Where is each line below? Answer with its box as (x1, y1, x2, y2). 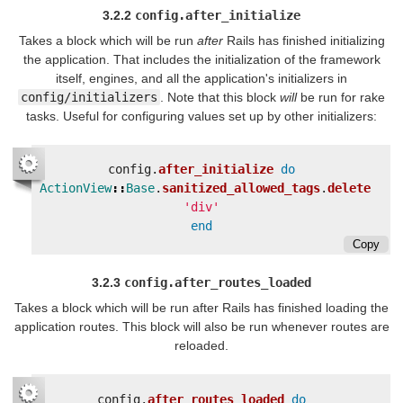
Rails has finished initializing (222, 32, 385, 48)
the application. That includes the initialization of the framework (22, 51, 381, 67)
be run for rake (297, 89, 385, 104)
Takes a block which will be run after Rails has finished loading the (14, 300, 389, 316)
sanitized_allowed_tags (162, 181, 320, 196)
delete (327, 181, 371, 196)
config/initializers (21, 89, 157, 104)
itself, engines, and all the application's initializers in (56, 70, 347, 85)
